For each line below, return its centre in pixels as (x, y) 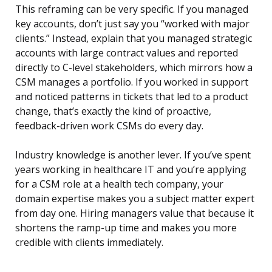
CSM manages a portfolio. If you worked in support (132, 82)
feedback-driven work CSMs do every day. (109, 126)
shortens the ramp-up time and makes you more (126, 228)
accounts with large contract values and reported (127, 53)
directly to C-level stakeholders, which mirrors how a (134, 68)
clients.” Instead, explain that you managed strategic (134, 39)
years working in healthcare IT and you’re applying (131, 170)
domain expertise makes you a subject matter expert (135, 199)
